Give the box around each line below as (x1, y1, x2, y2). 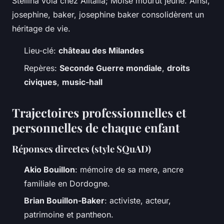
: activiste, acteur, (104, 195, 171, 206)
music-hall (62, 76, 102, 87)
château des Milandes (58, 45, 144, 56)
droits (167, 62, 190, 73)
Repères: (24, 62, 59, 73)
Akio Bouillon (24, 164, 75, 174)
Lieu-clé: (24, 45, 58, 56)
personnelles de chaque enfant (12, 119, 179, 135)
